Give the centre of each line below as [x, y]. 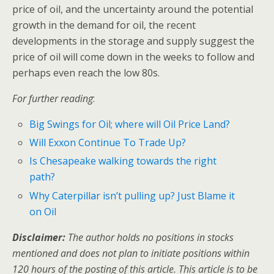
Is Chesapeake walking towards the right [123, 161]
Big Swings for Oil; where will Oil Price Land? [130, 124]
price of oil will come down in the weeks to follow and [133, 57]
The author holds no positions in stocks [151, 237]
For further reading [53, 98]
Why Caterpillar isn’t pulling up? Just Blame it [132, 195]
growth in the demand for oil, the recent [104, 25]
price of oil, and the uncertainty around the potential [133, 9]
